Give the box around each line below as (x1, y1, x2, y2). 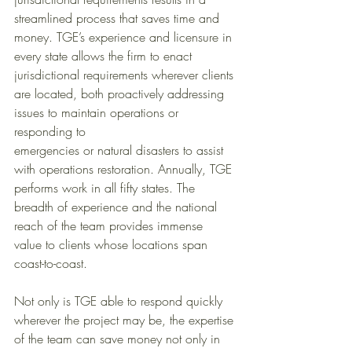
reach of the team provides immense (14, 217, 207, 235)
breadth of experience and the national (14, 198, 221, 216)
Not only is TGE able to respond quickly (14, 292, 226, 310)
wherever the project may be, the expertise (14, 311, 237, 329)
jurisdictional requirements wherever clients (14, 66, 237, 84)
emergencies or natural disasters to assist (14, 141, 227, 159)
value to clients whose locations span (14, 236, 211, 254)
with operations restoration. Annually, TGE (14, 160, 236, 178)
